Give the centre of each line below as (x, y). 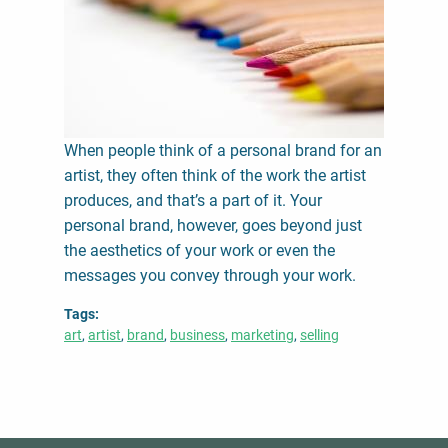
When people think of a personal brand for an (223, 150)
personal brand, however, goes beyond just (213, 225)
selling (319, 334)
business (197, 334)
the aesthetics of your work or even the (199, 250)
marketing (262, 334)
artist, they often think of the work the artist (215, 175)
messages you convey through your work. (210, 275)
